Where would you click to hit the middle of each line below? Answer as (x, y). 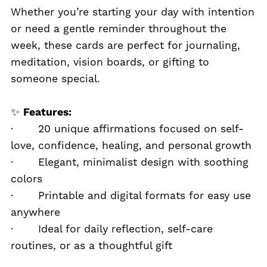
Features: (47, 112)
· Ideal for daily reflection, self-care (111, 229)
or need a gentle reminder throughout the (118, 29)
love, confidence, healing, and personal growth (131, 146)
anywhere (35, 212)
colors (26, 179)
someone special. (55, 79)
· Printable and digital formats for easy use (131, 196)
